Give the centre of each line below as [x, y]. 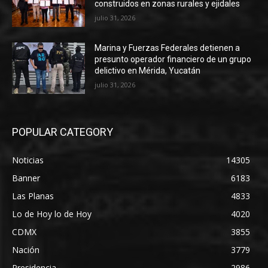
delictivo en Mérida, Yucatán [148, 70]
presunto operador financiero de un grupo [173, 59]
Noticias [28, 160]
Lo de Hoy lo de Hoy [52, 214]
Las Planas [33, 196]
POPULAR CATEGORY [63, 132]
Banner [26, 178]
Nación [26, 249]
